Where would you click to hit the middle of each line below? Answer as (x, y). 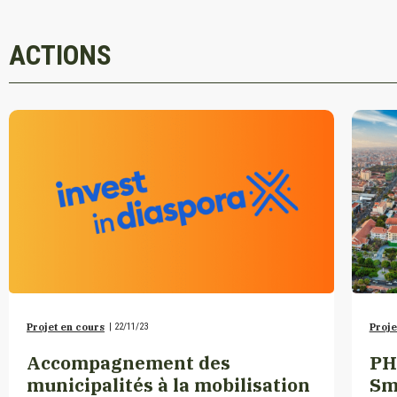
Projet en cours (66, 327)
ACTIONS (60, 56)
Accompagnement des (128, 362)
